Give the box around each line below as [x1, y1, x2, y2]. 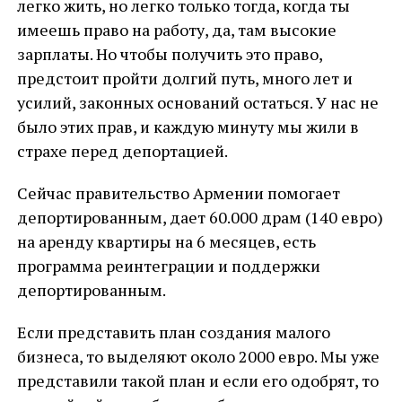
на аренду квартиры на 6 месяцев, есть [16, 231, 316, 252]
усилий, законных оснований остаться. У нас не [16, 92, 379, 113]
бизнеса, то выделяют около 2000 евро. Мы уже [16, 345, 380, 367]
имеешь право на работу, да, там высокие [16, 19, 336, 40]
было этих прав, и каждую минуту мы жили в [16, 116, 359, 137]
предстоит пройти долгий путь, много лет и [16, 67, 353, 89]
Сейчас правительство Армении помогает [16, 182, 340, 204]
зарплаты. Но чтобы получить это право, [16, 43, 322, 65]
